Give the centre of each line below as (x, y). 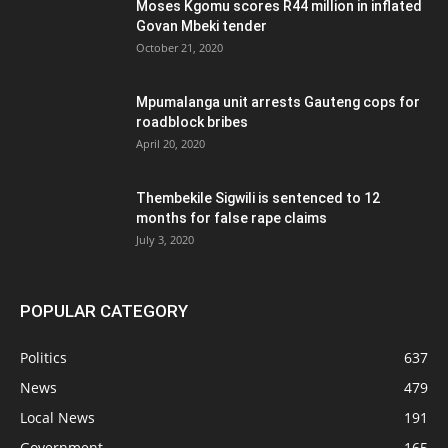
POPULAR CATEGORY (104, 311)
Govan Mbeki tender (201, 26)
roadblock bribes (192, 122)
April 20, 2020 (170, 144)
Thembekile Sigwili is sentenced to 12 (258, 198)
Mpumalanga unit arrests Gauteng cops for (278, 102)
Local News (57, 418)
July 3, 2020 (165, 240)
